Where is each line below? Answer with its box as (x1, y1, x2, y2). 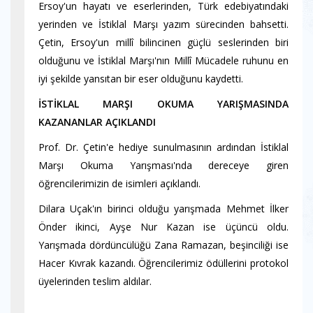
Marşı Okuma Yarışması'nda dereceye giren (38, 159, 289, 172)
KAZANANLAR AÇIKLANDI (38, 115, 156, 129)
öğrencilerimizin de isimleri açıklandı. (38, 177, 201, 190)
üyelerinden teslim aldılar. (38, 275, 152, 288)
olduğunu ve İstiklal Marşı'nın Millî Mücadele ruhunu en (38, 54, 289, 67)
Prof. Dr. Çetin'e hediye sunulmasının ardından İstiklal (38, 140, 289, 154)
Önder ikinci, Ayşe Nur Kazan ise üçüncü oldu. (38, 220, 289, 233)
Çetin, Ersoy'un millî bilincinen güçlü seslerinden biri (38, 36, 289, 49)
